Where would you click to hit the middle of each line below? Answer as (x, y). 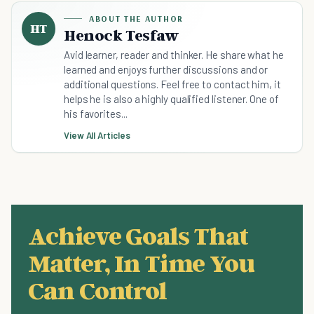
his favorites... (96, 114)
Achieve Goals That (138, 235)
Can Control (98, 290)
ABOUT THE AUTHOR (136, 19)
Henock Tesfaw (122, 35)
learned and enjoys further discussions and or (166, 70)
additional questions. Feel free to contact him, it (172, 84)
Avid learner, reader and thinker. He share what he (174, 55)
